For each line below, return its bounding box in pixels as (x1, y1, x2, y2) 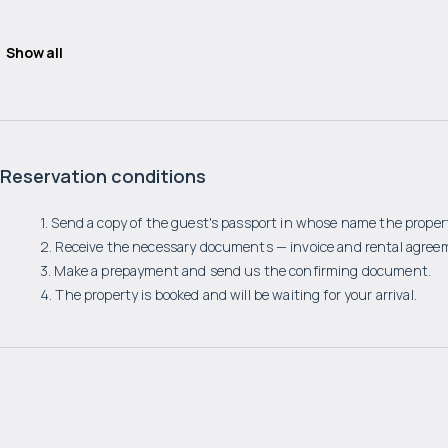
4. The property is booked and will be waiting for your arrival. (40, 285, 417, 304)
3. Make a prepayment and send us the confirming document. (40, 261, 431, 280)
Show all (6, 43, 63, 62)
